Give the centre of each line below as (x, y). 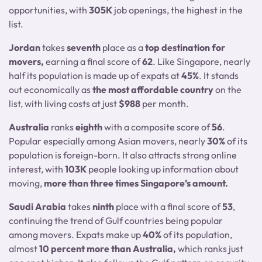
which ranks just (210, 249)
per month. (166, 104)
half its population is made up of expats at (95, 75)
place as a (123, 47)
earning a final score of (94, 61)
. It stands (219, 75)
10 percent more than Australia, (108, 249)
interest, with (37, 169)
